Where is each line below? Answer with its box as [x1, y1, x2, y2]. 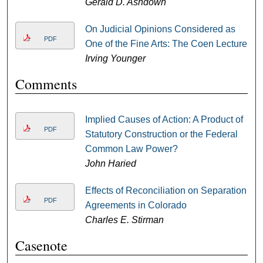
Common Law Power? [85, 144, 178, 154]
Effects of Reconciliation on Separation [85, 186, 247, 196]
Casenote [15, 236, 68, 255]
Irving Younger [85, 53, 146, 64]
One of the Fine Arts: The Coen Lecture [85, 39, 247, 49]
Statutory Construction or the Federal [85, 129, 238, 140]
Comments [15, 75, 77, 94]
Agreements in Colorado [85, 200, 187, 211]
